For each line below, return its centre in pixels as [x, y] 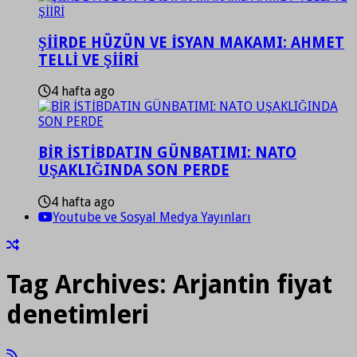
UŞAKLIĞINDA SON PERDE [134, 171]
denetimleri [78, 315]
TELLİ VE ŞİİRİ [88, 60]
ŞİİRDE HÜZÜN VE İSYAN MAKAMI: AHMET [191, 42]
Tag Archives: [90, 285]
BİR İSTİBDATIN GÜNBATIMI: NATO [167, 153]
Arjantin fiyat [253, 285]
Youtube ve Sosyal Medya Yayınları [152, 217]
